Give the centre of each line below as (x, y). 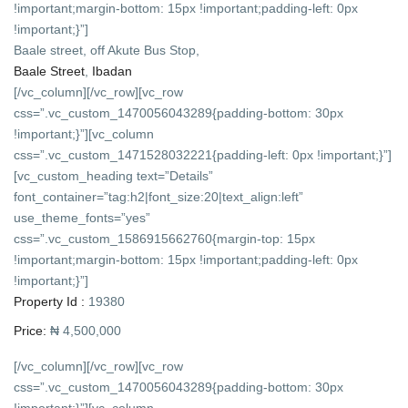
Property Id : (50, 302)
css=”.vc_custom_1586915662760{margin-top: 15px (165, 239)
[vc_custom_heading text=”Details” (114, 176)
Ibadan (112, 71)
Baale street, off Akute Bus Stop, (107, 51)
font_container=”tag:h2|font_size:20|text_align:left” (159, 197)
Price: (31, 331)
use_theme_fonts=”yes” (82, 218)
